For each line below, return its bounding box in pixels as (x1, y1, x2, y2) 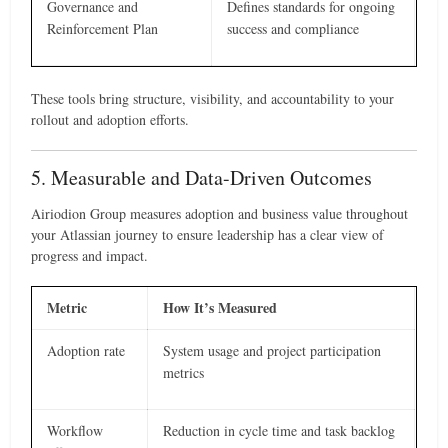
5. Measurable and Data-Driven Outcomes (31, 164, 373, 191)
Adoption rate (47, 341, 126, 360)
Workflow (47, 421, 104, 440)
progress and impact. (31, 246, 149, 265)
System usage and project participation (163, 341, 382, 360)
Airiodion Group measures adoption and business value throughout (31, 204, 409, 223)
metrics (163, 363, 205, 382)
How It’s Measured (163, 297, 278, 318)
